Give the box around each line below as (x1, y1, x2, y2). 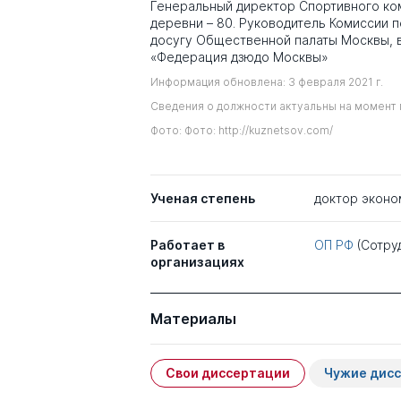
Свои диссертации (166, 364, 290, 380)
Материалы (150, 309, 236, 328)
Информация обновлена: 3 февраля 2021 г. (150, 75, 383, 89)
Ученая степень (150, 190, 255, 206)
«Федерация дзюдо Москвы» (150, 49, 328, 64)
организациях (150, 253, 244, 269)
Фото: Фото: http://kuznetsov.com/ (150, 124, 333, 137)
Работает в (150, 236, 225, 252)
